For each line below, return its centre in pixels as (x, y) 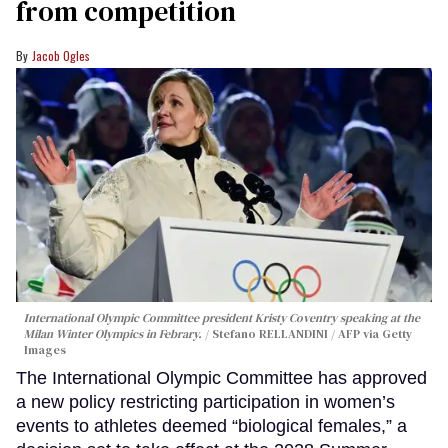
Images (45, 349)
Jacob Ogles (61, 56)
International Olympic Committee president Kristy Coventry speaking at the (222, 317)
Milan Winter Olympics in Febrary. (113, 333)
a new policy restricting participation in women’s (205, 401)
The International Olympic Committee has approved (221, 377)
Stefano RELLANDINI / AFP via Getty (312, 333)
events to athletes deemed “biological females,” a (211, 425)
